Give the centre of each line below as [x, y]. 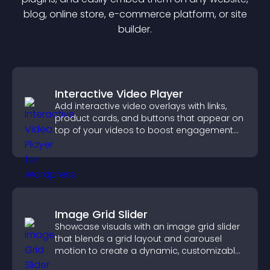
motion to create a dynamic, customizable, [148, 251]
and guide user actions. [106, 142]
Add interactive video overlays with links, [141, 106]
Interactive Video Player [119, 94]
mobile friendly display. [104, 263]
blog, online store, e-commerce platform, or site [135, 14]
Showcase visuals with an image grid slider [147, 227]
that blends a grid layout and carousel [138, 239]
